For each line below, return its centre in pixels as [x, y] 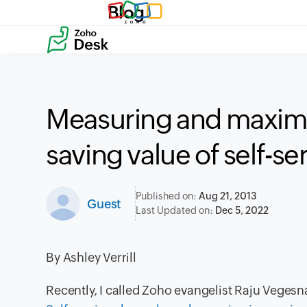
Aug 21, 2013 [228, 196]
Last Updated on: [176, 210]
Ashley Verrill [99, 257]
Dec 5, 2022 [242, 210]
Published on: [168, 196]
